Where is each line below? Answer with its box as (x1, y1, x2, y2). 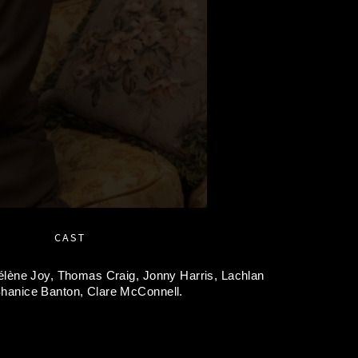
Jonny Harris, (142, 268, 221, 282)
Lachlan (221, 268, 265, 282)
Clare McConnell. (86, 284, 183, 298)
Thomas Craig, (57, 268, 143, 282)
